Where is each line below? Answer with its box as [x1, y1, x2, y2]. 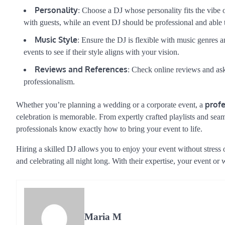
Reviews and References [35, 64, 128, 74]
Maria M [84, 211, 122, 222]
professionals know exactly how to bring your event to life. [16, 124, 202, 133]
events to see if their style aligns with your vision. [24, 47, 179, 56]
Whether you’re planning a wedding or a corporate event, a [16, 100, 205, 109]
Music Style [35, 34, 77, 45]
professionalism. [24, 77, 75, 86]
